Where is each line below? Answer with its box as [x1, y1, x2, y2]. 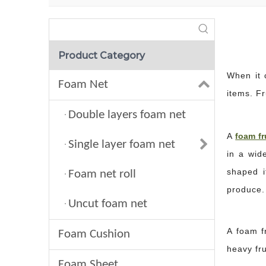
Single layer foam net [68, 138, 175, 151]
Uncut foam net [68, 197, 147, 210]
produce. [227, 184, 265, 194]
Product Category [58, 49, 145, 61]
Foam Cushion [58, 227, 130, 240]
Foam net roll [68, 167, 136, 180]
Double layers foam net [68, 108, 186, 121]
